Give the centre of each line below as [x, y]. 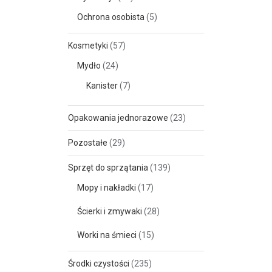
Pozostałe [88, 143]
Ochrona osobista [111, 17]
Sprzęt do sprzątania [108, 168]
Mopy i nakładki [107, 188]
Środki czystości [99, 263]
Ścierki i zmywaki [110, 211]
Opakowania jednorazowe [118, 118]
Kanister [102, 86]
